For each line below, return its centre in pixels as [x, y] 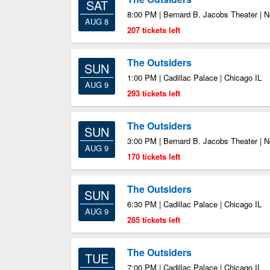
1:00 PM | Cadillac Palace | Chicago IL [194, 77]
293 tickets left [154, 93]
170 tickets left [154, 156]
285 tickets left [154, 220]
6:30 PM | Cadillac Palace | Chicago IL [194, 204]
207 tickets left [154, 30]
